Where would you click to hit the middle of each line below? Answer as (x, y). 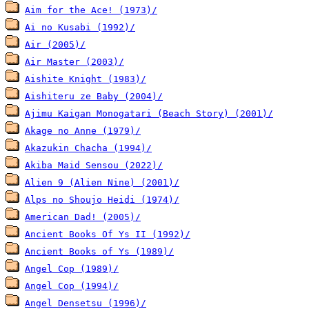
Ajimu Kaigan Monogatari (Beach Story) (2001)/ (149, 113)
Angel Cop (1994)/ (72, 286)
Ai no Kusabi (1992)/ (80, 27)
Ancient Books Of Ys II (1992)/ (108, 234)
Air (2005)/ (55, 44)
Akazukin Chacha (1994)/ (88, 148)
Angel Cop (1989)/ (72, 268)
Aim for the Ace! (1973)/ (91, 10)
